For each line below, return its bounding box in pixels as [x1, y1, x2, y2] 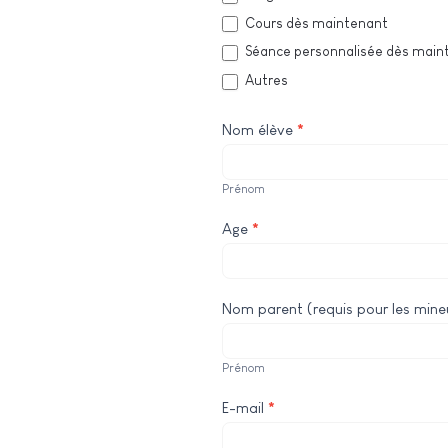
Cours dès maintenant [242, 14, 388, 31]
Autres [242, 72, 288, 89]
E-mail [222, 398, 268, 416]
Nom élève [222, 120, 297, 138]
